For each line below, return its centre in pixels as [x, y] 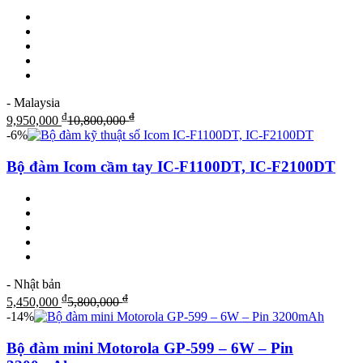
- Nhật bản [34, 284]
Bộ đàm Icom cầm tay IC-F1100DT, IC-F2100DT [171, 167]
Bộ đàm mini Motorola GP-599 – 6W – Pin [150, 348]
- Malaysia [33, 103]
